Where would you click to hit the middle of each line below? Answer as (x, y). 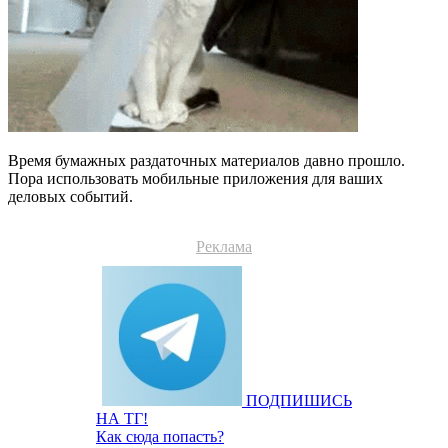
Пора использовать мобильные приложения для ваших (195, 178)
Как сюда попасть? (160, 436)
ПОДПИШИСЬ (299, 400)
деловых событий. (70, 196)
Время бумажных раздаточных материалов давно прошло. (206, 160)
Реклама (224, 246)
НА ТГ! (122, 418)
